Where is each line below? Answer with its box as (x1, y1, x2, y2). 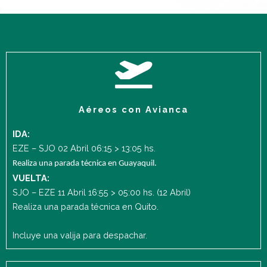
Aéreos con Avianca (79, 104, 188, 114)
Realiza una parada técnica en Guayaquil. (13, 159, 159, 168)
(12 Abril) (154, 187, 191, 197)
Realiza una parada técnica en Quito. (13, 201, 161, 212)
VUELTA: (13, 172, 52, 183)
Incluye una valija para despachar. (13, 229, 147, 240)
